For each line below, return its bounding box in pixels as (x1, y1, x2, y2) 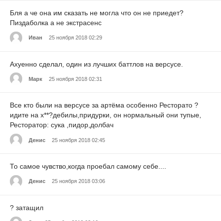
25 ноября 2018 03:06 (52, 178, 105, 184)
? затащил (10, 204, 43, 212)
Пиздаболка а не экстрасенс (10, 18, 102, 27)
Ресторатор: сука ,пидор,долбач (10, 121, 113, 129)
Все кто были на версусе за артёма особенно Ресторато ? (10, 101, 198, 110)
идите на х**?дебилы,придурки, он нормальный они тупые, (10, 111, 201, 119)
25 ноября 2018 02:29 (49, 35, 102, 41)
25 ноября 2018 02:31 (49, 75, 102, 82)
